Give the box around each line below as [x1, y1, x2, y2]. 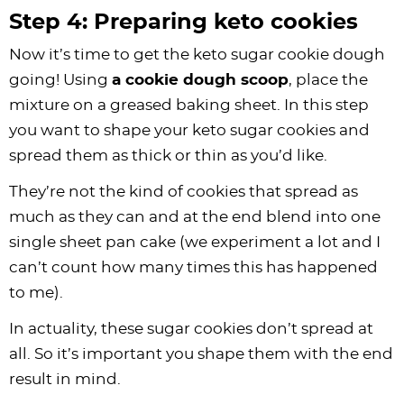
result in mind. [9, 371, 121, 387]
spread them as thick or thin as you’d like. [9, 147, 327, 163]
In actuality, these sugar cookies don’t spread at [9, 320, 373, 336]
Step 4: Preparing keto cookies [9, 11, 358, 33]
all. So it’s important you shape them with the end [9, 345, 393, 362]
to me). [9, 284, 63, 300]
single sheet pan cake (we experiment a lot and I [9, 234, 381, 250]
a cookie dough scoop [112, 71, 289, 87]
